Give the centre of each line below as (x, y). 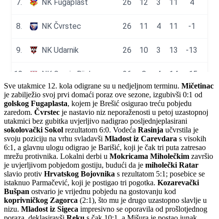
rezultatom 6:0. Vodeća (99, 130)
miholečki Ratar (171, 165)
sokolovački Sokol (33, 130)
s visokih (192, 138)
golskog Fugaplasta (36, 103)
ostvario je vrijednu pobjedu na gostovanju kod (103, 191)
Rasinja (150, 130)
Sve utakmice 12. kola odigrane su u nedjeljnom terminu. (93, 86)
